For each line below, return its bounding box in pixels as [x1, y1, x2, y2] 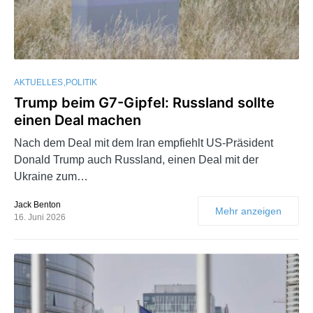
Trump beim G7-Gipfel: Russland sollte [14, 94, 275, 112]
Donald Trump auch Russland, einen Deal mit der [14, 154, 259, 166]
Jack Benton [14, 200, 61, 210]
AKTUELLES [14, 78, 63, 88]
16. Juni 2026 [14, 212, 66, 223]
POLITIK [66, 78, 97, 88]
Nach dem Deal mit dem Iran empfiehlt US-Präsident [14, 137, 273, 150]
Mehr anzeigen [215, 205, 282, 217]
